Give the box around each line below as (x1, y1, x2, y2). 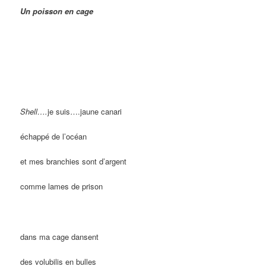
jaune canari (80, 105, 122, 117)
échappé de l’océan (20, 131, 87, 142)
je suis (47, 105, 71, 117)
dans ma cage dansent (20, 230, 99, 242)
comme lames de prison (20, 180, 103, 192)
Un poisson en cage (20, 5, 94, 17)
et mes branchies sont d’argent (20, 156, 127, 167)
